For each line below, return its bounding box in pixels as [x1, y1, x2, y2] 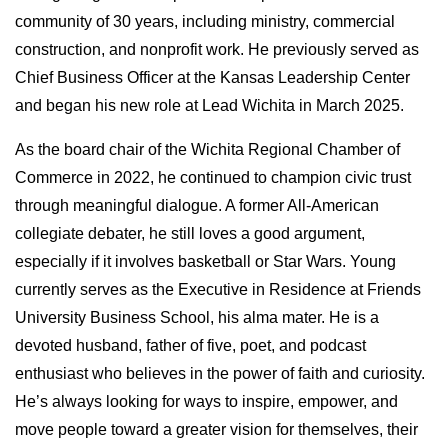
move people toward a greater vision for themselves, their [15, 421, 418, 439]
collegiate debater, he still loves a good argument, [15, 225, 365, 243]
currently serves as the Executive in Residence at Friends [15, 281, 421, 299]
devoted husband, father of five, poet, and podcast [15, 337, 366, 355]
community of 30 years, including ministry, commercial [15, 13, 395, 31]
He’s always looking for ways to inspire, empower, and [15, 393, 398, 411]
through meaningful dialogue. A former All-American [15, 197, 379, 215]
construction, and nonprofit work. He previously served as [15, 41, 419, 59]
